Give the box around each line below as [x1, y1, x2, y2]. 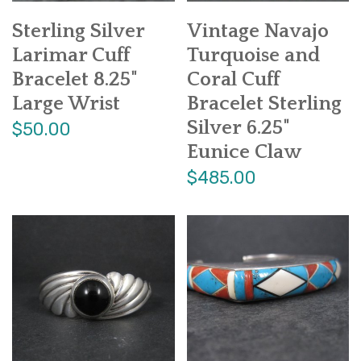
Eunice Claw [186, 141, 301, 164]
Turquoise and [186, 44, 320, 68]
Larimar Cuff [12, 44, 130, 68]
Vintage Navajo [186, 20, 329, 44]
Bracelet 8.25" [12, 68, 137, 92]
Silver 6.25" [186, 117, 289, 140]
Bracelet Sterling [186, 93, 342, 116]
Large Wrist [12, 93, 120, 116]
